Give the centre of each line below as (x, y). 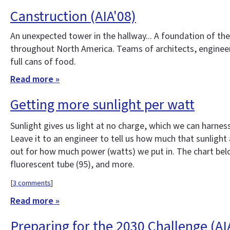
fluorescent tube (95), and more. (72, 165)
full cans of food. (43, 62)
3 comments (32, 183)
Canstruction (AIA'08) (73, 16)
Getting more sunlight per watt (102, 104)
